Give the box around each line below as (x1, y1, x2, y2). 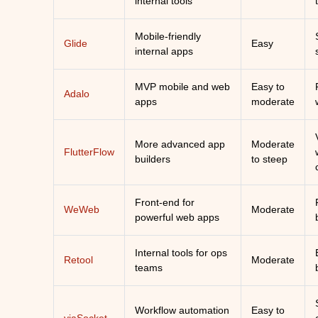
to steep (251, 153, 288, 165)
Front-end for (135, 197, 195, 208)
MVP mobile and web (135, 81, 231, 92)
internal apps (135, 45, 194, 57)
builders (135, 153, 171, 165)
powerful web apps (135, 212, 220, 223)
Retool (64, 254, 94, 265)
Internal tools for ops (135, 247, 228, 258)
